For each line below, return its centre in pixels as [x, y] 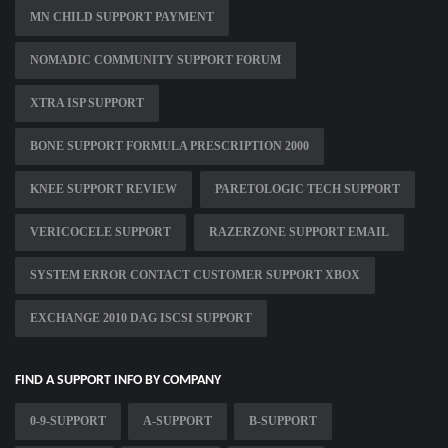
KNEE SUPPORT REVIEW [103, 189]
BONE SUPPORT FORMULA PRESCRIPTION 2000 [169, 146]
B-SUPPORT [283, 421]
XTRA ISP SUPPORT [87, 103]
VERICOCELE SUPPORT [100, 232]
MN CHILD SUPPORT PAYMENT [122, 17]
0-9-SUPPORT [68, 421]
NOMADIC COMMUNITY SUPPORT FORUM [155, 60]
